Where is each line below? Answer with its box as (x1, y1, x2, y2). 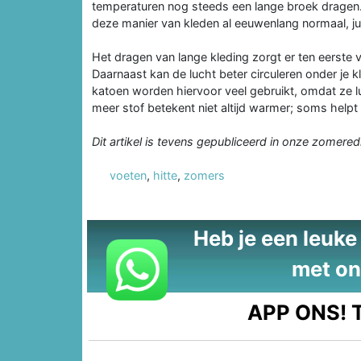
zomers (184, 168, 225, 182)
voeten (110, 168, 147, 182)
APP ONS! (247, 299, 347, 325)
